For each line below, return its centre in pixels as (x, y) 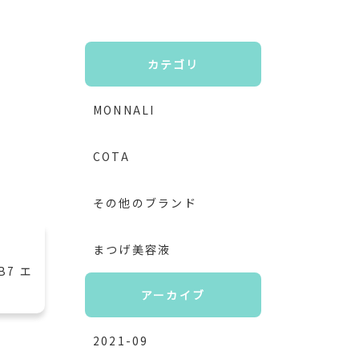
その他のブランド (145, 203)
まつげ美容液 (132, 249)
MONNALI (124, 110)
